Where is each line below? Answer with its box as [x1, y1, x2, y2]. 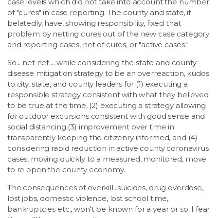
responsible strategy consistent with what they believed [7, 90, 209, 99]
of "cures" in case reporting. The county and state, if [7, 7, 191, 17]
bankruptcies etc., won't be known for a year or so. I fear [7, 204, 210, 214]
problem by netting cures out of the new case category [7, 29, 210, 38]
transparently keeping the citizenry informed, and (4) [7, 132, 198, 142]
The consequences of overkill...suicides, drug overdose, [7, 182, 203, 192]
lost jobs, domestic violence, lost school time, [7, 193, 168, 203]
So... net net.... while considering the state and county [7, 57, 197, 67]
